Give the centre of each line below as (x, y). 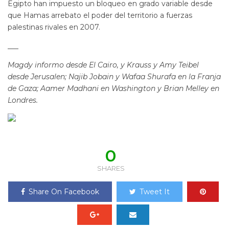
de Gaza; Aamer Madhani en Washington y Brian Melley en (113, 88)
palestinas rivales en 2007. (54, 27)
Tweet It (154, 192)
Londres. (23, 100)
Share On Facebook (64, 192)
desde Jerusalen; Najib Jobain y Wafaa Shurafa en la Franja (114, 77)
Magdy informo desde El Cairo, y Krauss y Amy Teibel (103, 65)
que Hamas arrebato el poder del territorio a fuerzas (100, 15)
